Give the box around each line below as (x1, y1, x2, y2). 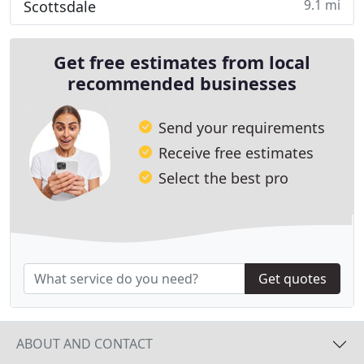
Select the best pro (158, 167, 288, 188)
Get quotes (258, 269, 327, 288)
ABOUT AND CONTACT (16, 335, 153, 353)
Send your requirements (158, 117, 325, 137)
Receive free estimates (158, 142, 314, 162)
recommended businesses (67, 71, 297, 95)
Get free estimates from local (54, 50, 310, 74)
